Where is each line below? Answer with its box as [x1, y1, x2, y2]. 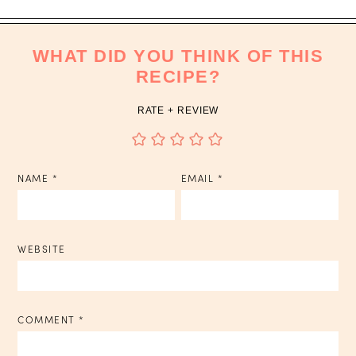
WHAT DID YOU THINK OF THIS [32, 45, 324, 66]
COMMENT [17, 313, 79, 326]
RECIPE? [135, 66, 221, 87]
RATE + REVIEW [137, 104, 219, 116]
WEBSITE [17, 242, 66, 255]
